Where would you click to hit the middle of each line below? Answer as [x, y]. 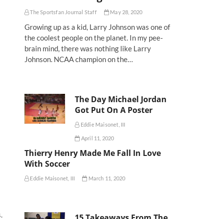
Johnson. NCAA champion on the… [79, 59]
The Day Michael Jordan [121, 99]
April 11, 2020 [97, 138]
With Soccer [47, 164]
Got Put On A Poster [114, 110]
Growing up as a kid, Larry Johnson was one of [97, 27]
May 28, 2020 [126, 12]
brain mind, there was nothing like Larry [88, 48]
